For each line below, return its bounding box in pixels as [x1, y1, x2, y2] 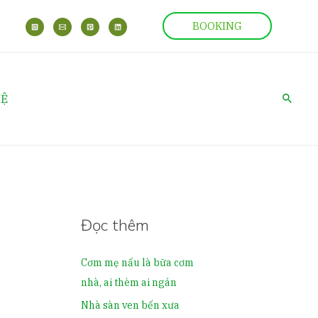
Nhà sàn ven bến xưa [80, 298, 180, 312]
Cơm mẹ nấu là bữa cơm [80, 256, 194, 269]
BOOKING [192, 19, 242, 33]
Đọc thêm [80, 215, 149, 235]
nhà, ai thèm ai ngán [80, 276, 177, 289]
